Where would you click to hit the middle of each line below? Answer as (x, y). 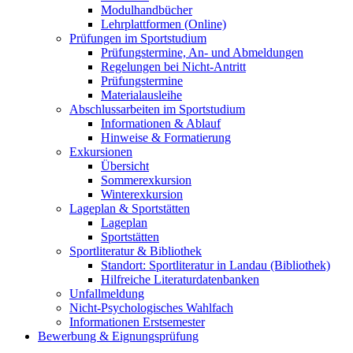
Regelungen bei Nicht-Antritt (173, 66)
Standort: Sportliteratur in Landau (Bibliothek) (216, 265)
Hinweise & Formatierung (166, 137)
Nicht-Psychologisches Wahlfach (151, 307)
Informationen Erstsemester (137, 321)
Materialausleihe (141, 95)
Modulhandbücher (147, 9)
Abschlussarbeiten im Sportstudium (157, 109)
